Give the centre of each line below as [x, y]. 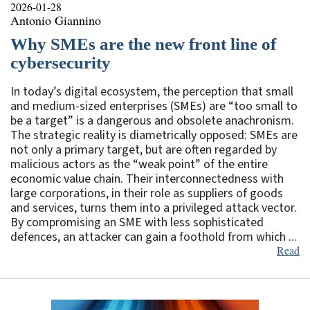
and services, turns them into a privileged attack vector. [154, 208]
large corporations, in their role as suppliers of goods [147, 193]
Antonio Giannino [56, 20]
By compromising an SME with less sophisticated [137, 222]
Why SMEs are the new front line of [143, 44]
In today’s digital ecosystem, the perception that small [152, 91]
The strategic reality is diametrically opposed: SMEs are [154, 135]
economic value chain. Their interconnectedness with [147, 179]
